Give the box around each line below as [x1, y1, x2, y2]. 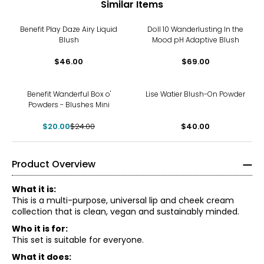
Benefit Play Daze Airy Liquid [20, 24, 117, 34]
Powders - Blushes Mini [28, 100, 110, 110]
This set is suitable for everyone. [12, 234, 144, 246]
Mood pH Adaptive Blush [151, 35, 239, 45]
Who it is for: [12, 223, 68, 235]
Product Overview [12, 157, 95, 171]
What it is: [12, 183, 56, 195]
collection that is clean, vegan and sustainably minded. [12, 206, 239, 217]
